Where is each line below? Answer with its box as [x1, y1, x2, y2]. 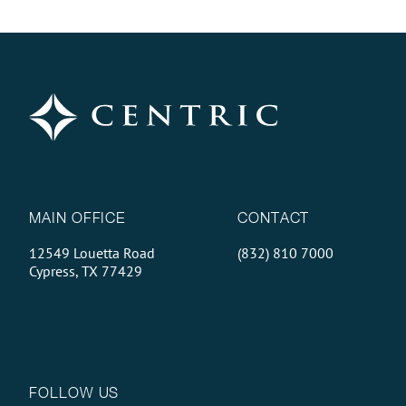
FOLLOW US [29, 383, 120, 401]
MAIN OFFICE [29, 208, 126, 226]
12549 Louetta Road [29, 243, 155, 262]
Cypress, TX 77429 [29, 261, 142, 280]
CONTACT [237, 208, 310, 226]
